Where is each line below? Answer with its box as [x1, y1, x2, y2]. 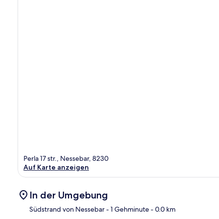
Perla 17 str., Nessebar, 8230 [23, 153, 109, 163]
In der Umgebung [29, 189, 108, 201]
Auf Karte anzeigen [23, 162, 89, 172]
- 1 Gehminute [105, 204, 149, 214]
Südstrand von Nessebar [29, 204, 105, 214]
